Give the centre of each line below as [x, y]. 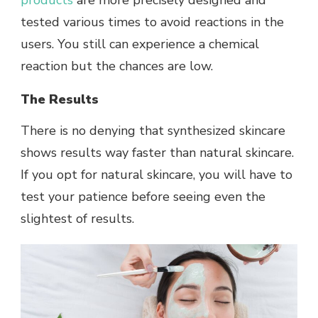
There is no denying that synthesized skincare [153, 131]
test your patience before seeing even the [143, 197]
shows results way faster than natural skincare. [157, 153]
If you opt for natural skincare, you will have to [157, 175]
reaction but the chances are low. [119, 66]
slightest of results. [79, 219]
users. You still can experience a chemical [140, 44]
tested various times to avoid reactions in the [152, 22]
